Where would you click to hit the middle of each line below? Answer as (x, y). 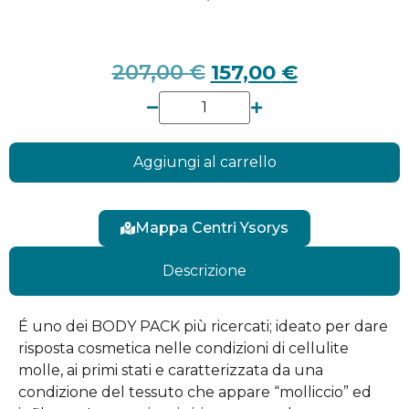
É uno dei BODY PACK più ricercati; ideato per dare (203, 326)
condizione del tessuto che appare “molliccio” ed (195, 392)
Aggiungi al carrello (204, 162)
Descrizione (204, 270)
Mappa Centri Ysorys (212, 227)
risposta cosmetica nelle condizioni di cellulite (184, 348)
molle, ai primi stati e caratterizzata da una (171, 370)
